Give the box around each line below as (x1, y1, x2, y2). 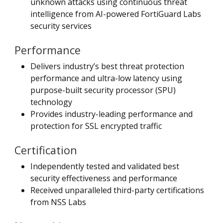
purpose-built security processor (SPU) (30, 84, 176, 96)
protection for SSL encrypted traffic (30, 120, 162, 131)
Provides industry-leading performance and (30, 108, 193, 119)
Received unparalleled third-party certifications (30, 184, 204, 196)
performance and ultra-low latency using (30, 72, 182, 84)
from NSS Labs (30, 196, 86, 208)
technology (30, 96, 72, 108)
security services (30, 20, 92, 31)
